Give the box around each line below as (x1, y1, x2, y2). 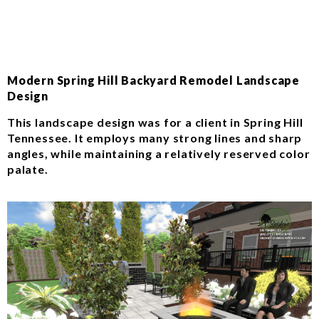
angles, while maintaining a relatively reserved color (7, 146, 310, 160)
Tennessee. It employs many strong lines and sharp (7, 130, 303, 145)
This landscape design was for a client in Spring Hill (7, 115, 303, 129)
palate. (7, 162, 48, 176)
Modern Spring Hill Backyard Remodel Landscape (7, 73, 300, 88)
